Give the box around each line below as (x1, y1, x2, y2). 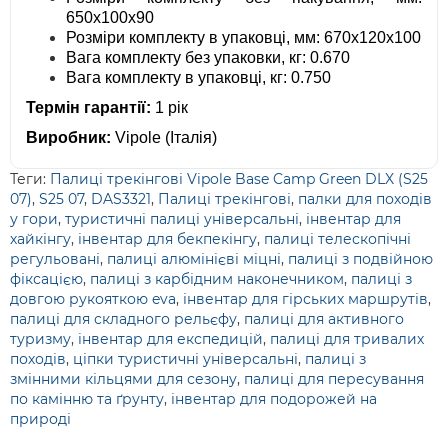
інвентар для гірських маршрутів (183, 290, 428, 309)
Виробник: (26, 129, 111, 147)
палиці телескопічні (264, 230, 411, 249)
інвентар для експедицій (78, 330, 263, 349)
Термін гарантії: (26, 99, 151, 117)
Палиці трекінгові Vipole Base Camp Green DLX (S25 (50, 170, 428, 189)
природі (10, 410, 71, 429)
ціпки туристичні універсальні (73, 350, 298, 369)
